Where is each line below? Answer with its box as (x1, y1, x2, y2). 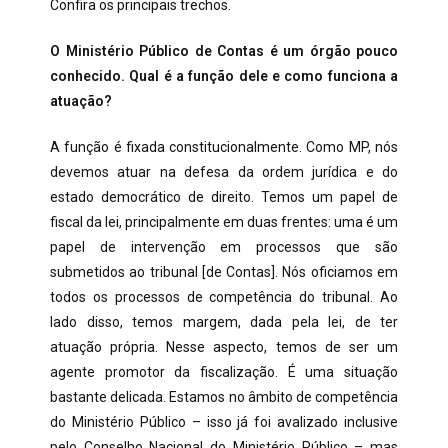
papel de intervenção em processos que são (50, 239, 398, 255)
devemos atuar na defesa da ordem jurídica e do (50, 164, 398, 180)
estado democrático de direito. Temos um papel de (50, 189, 398, 205)
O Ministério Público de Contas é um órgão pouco (50, 43, 398, 59)
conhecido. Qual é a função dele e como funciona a (50, 68, 398, 84)
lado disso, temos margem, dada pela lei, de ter (50, 314, 398, 330)
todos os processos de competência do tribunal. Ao (50, 289, 398, 305)
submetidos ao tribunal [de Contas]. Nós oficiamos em (50, 264, 398, 280)
